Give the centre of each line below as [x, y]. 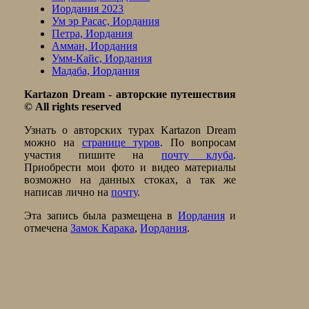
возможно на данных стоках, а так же [130, 180]
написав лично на [68, 192]
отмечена [48, 228]
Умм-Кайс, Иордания [102, 59]
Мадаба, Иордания [96, 71]
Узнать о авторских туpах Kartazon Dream [130, 130]
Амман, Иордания [95, 46]
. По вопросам [198, 143]
